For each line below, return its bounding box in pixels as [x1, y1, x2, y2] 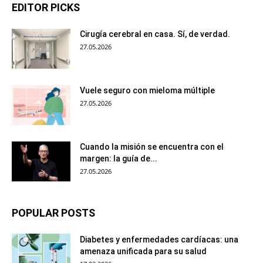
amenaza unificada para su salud [80, 247, 207, 257]
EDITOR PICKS [12, 1, 80, 14]
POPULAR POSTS [12, 207, 95, 220]
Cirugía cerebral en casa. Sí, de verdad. [80, 29, 230, 39]
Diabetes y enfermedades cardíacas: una [80, 235, 238, 245]
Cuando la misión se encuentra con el [80, 142, 224, 152]
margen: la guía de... [80, 154, 157, 164]
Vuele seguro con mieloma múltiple [80, 86, 215, 96]
